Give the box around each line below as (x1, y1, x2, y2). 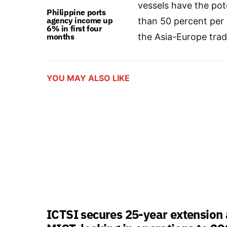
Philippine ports (47, 7, 106, 17)
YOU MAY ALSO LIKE (47, 73, 130, 83)
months (47, 31, 74, 42)
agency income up (47, 15, 113, 25)
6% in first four (47, 23, 102, 33)
